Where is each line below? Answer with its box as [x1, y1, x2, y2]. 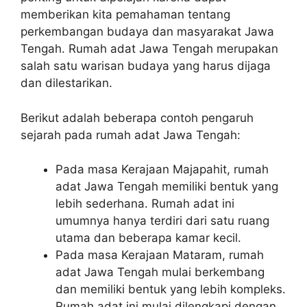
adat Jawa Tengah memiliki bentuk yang [56, 180, 278, 193]
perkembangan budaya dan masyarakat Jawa [21, 25, 274, 38]
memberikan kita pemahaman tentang [21, 8, 230, 21]
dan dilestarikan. [21, 76, 112, 90]
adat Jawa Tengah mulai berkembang [56, 265, 265, 279]
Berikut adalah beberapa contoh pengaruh [21, 110, 254, 125]
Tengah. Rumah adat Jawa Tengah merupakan [21, 42, 278, 56]
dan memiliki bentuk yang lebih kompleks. [56, 282, 286, 296]
